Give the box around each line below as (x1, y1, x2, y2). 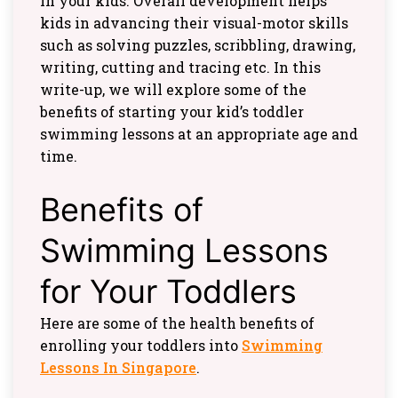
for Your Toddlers (40, 271, 297, 311)
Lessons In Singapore (40, 357, 196, 377)
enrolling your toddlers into (40, 335, 242, 354)
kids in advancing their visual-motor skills (40, 12, 348, 32)
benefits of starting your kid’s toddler (40, 101, 304, 121)
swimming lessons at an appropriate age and (40, 123, 358, 143)
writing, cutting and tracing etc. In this (40, 57, 321, 76)
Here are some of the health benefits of (40, 313, 314, 332)
